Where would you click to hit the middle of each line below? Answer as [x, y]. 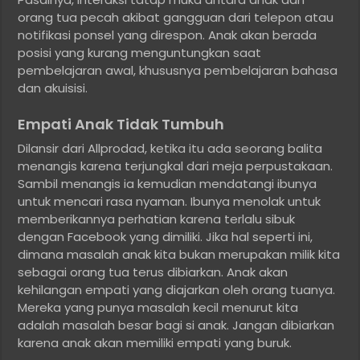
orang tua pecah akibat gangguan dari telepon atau [176, 18]
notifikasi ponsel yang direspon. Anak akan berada [168, 35]
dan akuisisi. [53, 88]
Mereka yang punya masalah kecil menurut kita [158, 308]
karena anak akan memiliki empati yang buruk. [155, 343]
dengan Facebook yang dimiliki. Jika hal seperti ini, [166, 237]
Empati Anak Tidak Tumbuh [121, 125]
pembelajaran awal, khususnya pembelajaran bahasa [178, 71]
